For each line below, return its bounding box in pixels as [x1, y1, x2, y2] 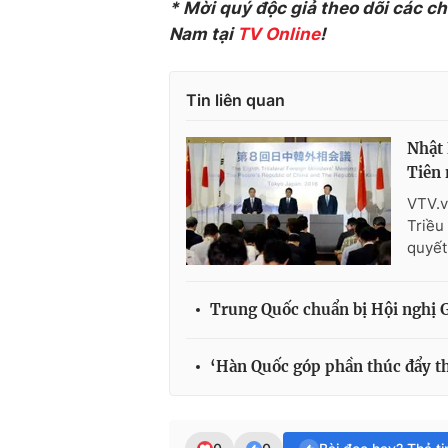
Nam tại [169, 24, 237, 44]
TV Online [237, 24, 320, 44]
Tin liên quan [186, 90, 285, 110]
